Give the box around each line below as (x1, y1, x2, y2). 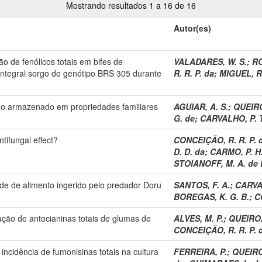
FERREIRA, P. (174, 245, 227, 257)
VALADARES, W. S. (174, 55, 247, 67)
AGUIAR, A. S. (174, 100, 228, 112)
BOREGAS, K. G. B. (174, 190, 249, 202)
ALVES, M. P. (174, 212, 223, 224)
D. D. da (174, 145, 205, 157)
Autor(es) (174, 22, 211, 34)
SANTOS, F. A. (174, 178, 230, 191)
